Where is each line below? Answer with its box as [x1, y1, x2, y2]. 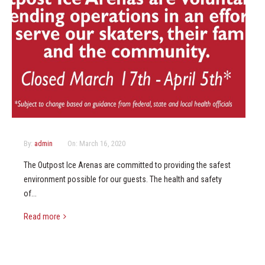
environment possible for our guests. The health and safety [24, 174, 222, 185]
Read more [24, 212, 60, 222]
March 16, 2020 [79, 139, 125, 148]
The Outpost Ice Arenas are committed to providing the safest [24, 160, 231, 170]
